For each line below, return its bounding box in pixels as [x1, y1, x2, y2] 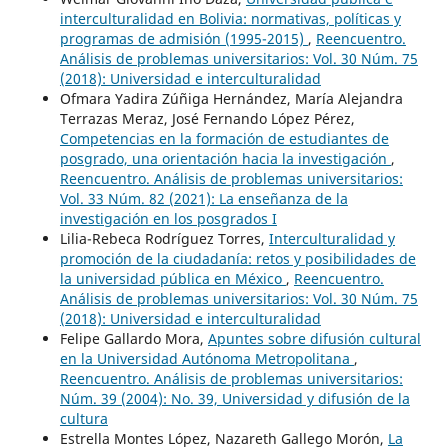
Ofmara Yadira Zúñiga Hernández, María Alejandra [59, 88, 403, 108]
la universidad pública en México [59, 268, 286, 288]
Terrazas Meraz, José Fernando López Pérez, [59, 108, 355, 128]
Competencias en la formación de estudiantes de [59, 128, 389, 148]
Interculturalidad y [268, 228, 395, 248]
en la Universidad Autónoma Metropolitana [59, 348, 354, 368]
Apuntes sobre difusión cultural [207, 328, 421, 348]
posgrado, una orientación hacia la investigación [59, 148, 391, 168]
